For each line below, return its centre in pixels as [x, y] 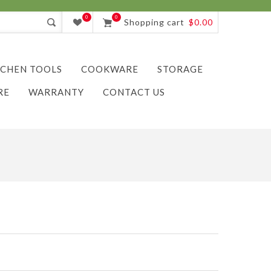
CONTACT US [134, 92]
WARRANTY [56, 92]
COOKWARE [110, 69]
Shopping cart [154, 22]
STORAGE [180, 69]
